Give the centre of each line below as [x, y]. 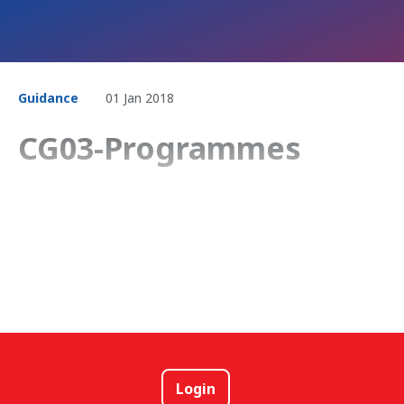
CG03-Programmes [160, 147]
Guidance [48, 97]
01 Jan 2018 [140, 97]
